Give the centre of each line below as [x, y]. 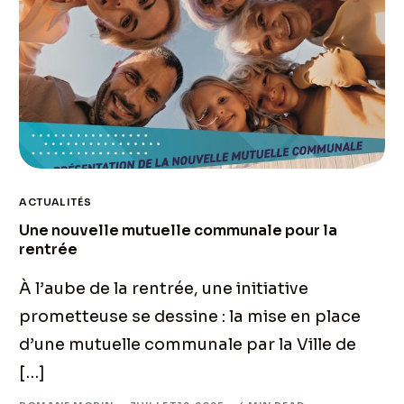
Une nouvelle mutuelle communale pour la [179, 230]
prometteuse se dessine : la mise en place [190, 316]
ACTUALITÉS [55, 202]
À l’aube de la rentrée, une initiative [164, 288]
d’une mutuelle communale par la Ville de [188, 344]
